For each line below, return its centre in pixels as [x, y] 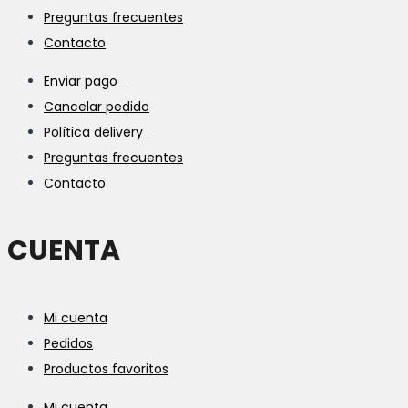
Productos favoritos [106, 368]
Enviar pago [84, 81]
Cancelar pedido [97, 106]
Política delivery [97, 132]
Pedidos [68, 343]
